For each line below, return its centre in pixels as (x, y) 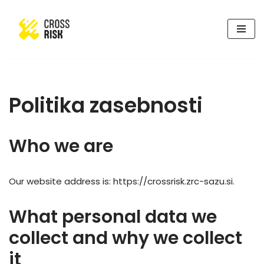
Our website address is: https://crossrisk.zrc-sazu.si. (122, 181)
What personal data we (113, 217)
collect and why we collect (126, 238)
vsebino (26, 60)
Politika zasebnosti (106, 105)
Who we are (61, 146)
